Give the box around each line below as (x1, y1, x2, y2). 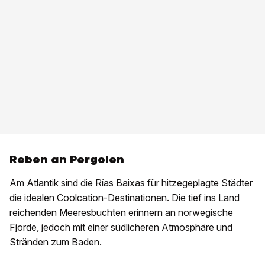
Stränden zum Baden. (9, 236, 104, 248)
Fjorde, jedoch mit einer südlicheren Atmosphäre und (9, 221, 232, 234)
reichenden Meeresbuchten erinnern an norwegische (9, 206, 233, 219)
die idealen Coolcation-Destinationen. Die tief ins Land (9, 192, 240, 204)
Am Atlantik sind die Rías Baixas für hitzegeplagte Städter (9, 177, 253, 189)
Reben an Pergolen (9, 152, 124, 167)
